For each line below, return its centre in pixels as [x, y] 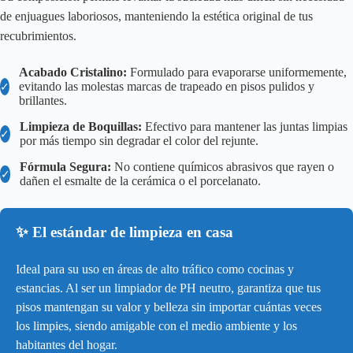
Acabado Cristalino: [73, 72]
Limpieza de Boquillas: [80, 127]
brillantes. [43, 101]
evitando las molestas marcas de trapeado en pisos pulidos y [167, 87]
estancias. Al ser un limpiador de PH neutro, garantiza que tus [168, 288]
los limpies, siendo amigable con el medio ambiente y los [156, 326]
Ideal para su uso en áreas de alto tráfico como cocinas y [155, 269]
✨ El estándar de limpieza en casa [124, 232]
